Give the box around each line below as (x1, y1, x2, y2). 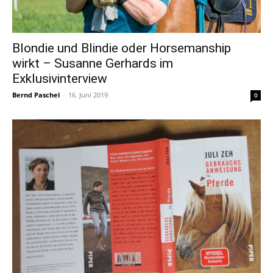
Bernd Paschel (12, 90, 60, 99)
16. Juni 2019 (68, 90, 108, 99)
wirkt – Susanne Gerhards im (12, 56, 173, 71)
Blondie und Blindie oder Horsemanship (12, 41, 231, 55)
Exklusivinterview (12, 71, 107, 86)
